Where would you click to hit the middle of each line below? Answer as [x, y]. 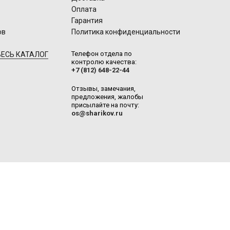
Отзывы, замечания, [103, 89]
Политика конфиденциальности [126, 32]
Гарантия [87, 21]
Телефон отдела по [101, 54]
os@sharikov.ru [97, 113]
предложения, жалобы [107, 97]
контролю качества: [104, 62]
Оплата [84, 9]
